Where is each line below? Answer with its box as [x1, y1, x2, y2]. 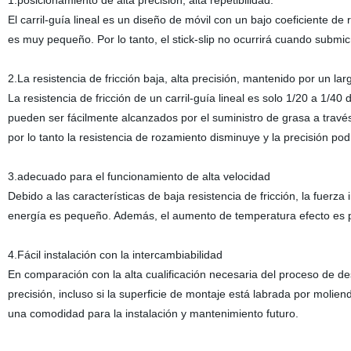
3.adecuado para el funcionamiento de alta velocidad [7, 170, 270, 183]
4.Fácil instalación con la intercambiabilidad [7, 248, 223, 261]
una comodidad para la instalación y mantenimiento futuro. [7, 307, 299, 320]
